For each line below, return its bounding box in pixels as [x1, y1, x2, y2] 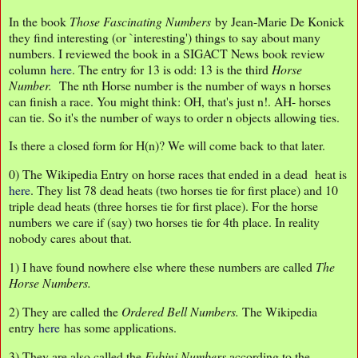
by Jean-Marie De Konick [211, 12, 344, 30]
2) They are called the [9, 302, 118, 320]
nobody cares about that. [9, 229, 136, 247]
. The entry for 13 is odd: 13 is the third [72, 60, 272, 78]
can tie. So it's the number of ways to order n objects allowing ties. [9, 108, 344, 125]
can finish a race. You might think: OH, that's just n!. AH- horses [9, 92, 331, 109]
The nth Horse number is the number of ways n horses [59, 76, 331, 93]
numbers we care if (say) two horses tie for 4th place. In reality [9, 213, 320, 231]
